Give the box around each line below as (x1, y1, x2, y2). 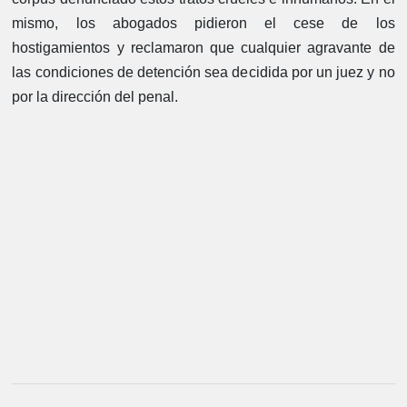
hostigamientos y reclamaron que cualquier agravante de (12, 39, 395, 55)
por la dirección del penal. (12, 88, 179, 104)
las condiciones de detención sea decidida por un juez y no (12, 64, 395, 80)
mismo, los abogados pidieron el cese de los (12, 15, 395, 31)
